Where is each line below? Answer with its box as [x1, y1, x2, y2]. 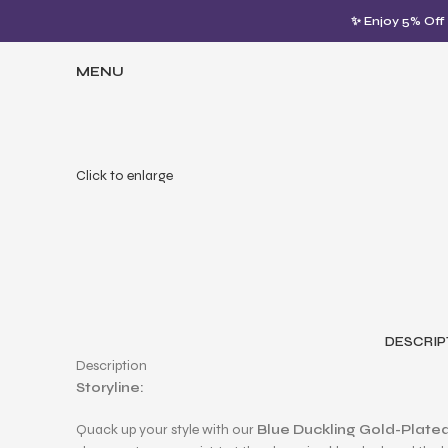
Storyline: [76, 379, 144, 396]
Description [76, 357, 147, 374]
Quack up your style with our [76, 421, 254, 438]
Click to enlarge [76, 166, 173, 184]
